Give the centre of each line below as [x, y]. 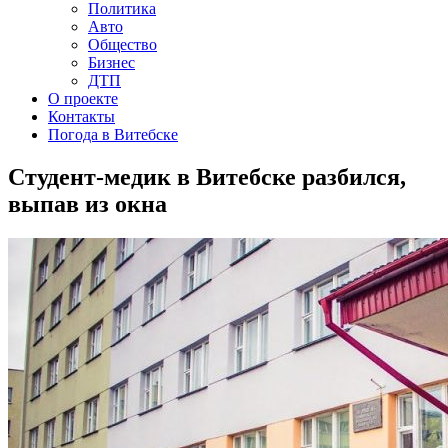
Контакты [81, 116]
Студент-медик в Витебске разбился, [207, 176]
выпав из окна [87, 203]
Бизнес [111, 62]
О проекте [83, 98]
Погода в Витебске [113, 134]
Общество [122, 44]
